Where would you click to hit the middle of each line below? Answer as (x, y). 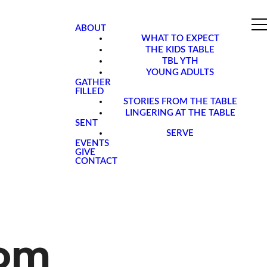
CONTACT (96, 161)
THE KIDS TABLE (180, 50)
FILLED (89, 91)
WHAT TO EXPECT (180, 38)
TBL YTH (180, 61)
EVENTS (92, 143)
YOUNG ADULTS (180, 72)
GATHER (93, 83)
